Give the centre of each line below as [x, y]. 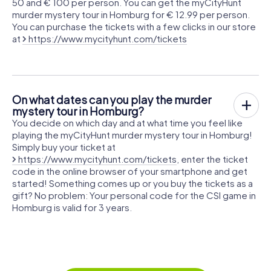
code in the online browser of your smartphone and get [130, 171]
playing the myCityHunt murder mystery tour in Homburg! [132, 135]
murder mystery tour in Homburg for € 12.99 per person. [131, 15]
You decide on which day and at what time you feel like [127, 123]
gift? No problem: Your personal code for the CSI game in [134, 195]
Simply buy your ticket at [64, 147]
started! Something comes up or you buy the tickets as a [132, 183]
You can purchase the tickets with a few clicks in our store [134, 27]
